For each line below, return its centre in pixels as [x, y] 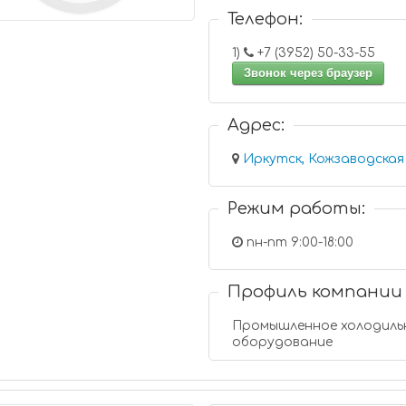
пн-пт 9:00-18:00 [299, 242]
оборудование [283, 342]
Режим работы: [297, 208]
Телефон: [266, 19]
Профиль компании [315, 292]
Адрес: [256, 125]
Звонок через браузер [309, 73]
